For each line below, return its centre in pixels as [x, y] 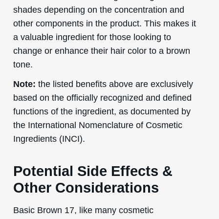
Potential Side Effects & [93, 171]
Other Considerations [86, 187]
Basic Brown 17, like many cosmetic [83, 210]
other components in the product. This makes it [104, 23]
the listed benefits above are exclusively [114, 84]
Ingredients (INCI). [49, 138]
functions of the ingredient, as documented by [102, 111]
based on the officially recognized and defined [102, 97]
